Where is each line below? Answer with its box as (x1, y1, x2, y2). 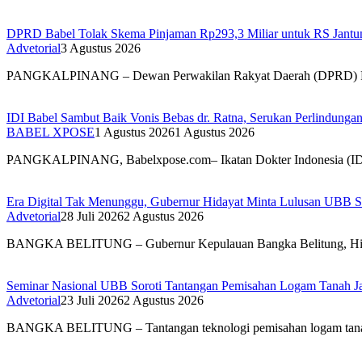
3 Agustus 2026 (61, 40, 141, 55)
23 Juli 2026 (61, 293, 124, 307)
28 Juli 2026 (61, 208, 124, 223)
